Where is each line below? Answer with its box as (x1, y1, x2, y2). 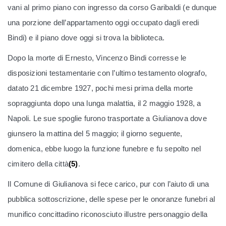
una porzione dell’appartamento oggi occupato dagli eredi (8, 18, 199, 27)
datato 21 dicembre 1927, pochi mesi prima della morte (8, 84, 193, 93)
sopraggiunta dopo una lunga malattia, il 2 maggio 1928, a (8, 99, 201, 108)
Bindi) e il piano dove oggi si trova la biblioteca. (8, 33, 165, 42)
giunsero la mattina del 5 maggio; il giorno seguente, (8, 129, 183, 138)
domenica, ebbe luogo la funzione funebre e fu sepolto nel (8, 144, 201, 153)
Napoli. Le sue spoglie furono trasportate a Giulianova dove (8, 114, 207, 123)
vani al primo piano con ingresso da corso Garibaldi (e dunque (8, 3, 217, 12)
